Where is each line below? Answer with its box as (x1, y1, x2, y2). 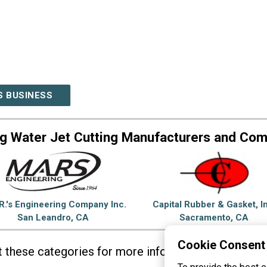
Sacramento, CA (179, 212, 249, 223)
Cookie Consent (178, 238, 265, 252)
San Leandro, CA (17, 212, 89, 223)
